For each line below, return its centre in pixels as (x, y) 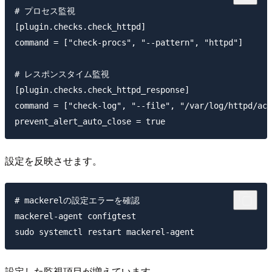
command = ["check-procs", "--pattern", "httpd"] (129, 43)
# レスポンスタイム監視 (62, 74)
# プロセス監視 (45, 11)
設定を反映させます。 (53, 161)
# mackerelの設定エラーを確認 (77, 200)
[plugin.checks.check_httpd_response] (102, 90)
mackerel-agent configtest (75, 216)
